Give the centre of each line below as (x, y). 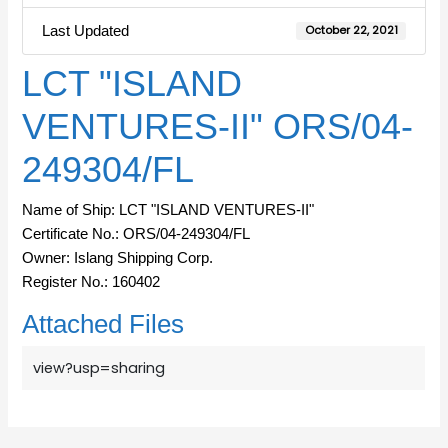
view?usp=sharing (99, 368)
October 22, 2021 (351, 30)
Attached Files (103, 324)
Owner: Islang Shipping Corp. (118, 258)
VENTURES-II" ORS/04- (218, 127)
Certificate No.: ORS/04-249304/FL (136, 234)
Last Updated (85, 30)
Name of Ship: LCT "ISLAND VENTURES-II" (168, 210)
